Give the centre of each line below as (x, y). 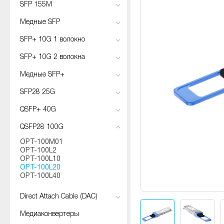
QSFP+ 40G (38, 110)
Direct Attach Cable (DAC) (59, 197)
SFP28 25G (37, 92)
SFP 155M (36, 5)
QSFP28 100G (42, 127)
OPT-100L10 (40, 159)
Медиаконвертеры (49, 214)
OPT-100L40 (40, 176)
